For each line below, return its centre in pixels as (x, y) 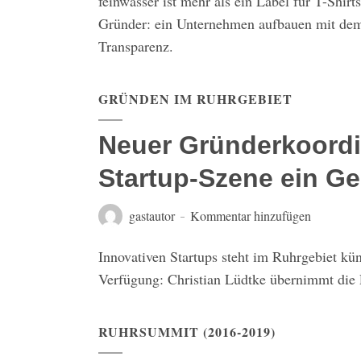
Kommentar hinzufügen (251, 216)
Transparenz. (136, 46)
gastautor (152, 216)
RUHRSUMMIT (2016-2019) (187, 332)
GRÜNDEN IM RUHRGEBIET (195, 99)
